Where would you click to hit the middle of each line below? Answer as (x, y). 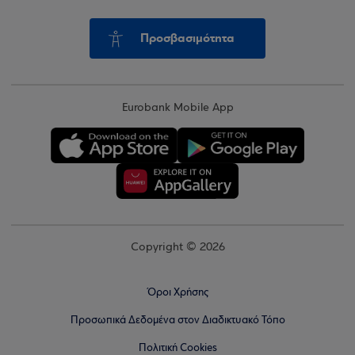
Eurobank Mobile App (177, 108)
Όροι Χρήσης (177, 293)
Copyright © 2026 (177, 248)
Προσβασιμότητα (187, 38)
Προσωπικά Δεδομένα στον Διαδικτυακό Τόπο (177, 321)
